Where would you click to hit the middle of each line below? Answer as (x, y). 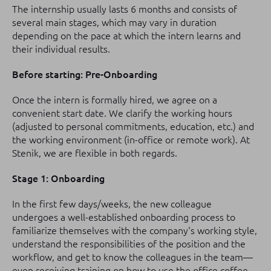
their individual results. (61, 49)
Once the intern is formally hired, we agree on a (115, 100)
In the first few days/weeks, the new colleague (112, 204)
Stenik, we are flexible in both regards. (95, 153)
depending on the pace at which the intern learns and (126, 36)
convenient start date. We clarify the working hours (122, 113)
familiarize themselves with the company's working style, (135, 230)
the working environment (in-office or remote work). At (131, 140)
